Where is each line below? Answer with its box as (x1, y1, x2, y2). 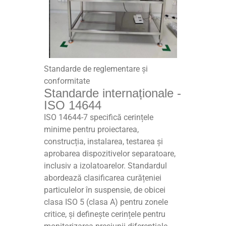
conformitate (44, 76, 90, 86)
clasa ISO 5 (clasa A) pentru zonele (44, 197, 168, 207)
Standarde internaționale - (44, 86, 182, 100)
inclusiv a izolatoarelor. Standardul (44, 160, 167, 171)
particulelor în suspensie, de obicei (44, 185, 166, 195)
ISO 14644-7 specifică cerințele (44, 112, 154, 122)
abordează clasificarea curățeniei (44, 173, 162, 183)
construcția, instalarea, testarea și (44, 136, 163, 146)
